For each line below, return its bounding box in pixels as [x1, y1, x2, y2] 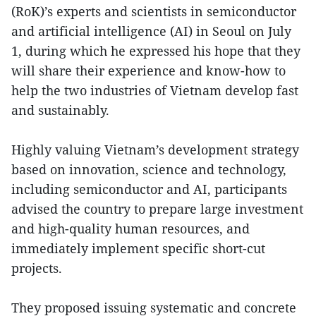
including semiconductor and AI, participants [11, 180, 287, 197]
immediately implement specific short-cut [11, 239, 265, 257]
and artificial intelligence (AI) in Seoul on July [11, 22, 291, 39]
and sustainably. [11, 101, 109, 119]
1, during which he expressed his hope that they [11, 42, 300, 59]
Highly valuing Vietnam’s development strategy [11, 140, 299, 158]
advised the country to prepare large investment [11, 200, 303, 217]
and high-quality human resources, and [11, 219, 250, 237]
